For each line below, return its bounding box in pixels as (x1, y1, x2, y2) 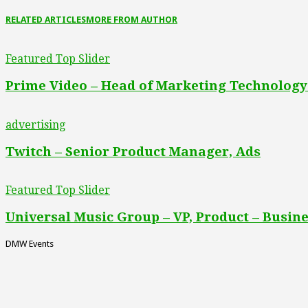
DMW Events (5, 238, 54, 249)
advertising (5, 118, 65, 131)
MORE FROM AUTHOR (86, 14, 177, 25)
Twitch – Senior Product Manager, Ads (5, 144, 261, 159)
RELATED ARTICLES (5, 14, 86, 25)
